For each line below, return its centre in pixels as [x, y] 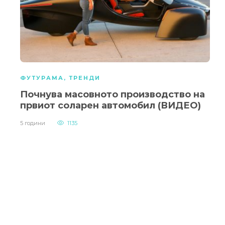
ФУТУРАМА [42, 78]
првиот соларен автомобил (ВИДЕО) [110, 106]
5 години [33, 123]
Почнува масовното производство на [113, 95]
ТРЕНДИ [85, 78]
